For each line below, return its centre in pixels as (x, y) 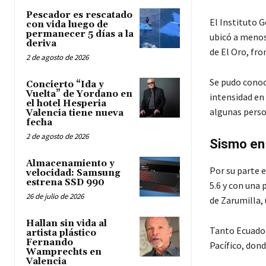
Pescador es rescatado (79, 15)
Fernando (50, 242)
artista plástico (61, 233)
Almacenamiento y (70, 163)
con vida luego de (67, 24)
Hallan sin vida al (66, 223)
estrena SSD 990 (65, 182)
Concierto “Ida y (65, 84)
